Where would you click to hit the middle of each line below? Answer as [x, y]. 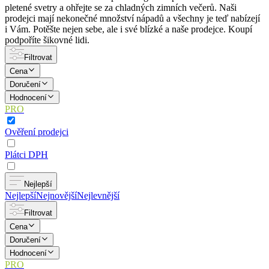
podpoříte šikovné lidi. [47, 40]
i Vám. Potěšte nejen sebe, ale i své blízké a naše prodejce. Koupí [128, 29]
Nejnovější [56, 196]
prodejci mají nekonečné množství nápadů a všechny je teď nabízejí [132, 19]
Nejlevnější [98, 196]
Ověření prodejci [37, 132]
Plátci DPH [26, 155]
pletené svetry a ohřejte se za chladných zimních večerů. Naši [121, 8]
